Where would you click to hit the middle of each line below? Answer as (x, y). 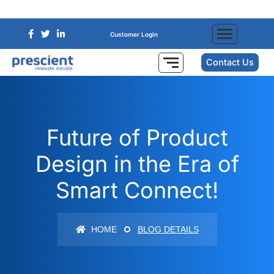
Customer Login (134, 34)
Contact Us (230, 62)
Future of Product (137, 138)
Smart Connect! (137, 191)
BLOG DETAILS (168, 230)
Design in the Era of (137, 164)
